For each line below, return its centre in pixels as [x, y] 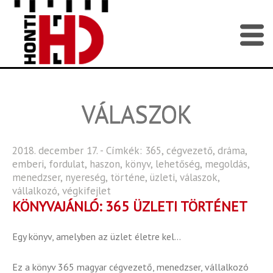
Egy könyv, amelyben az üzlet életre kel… [97, 236]
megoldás [226, 164]
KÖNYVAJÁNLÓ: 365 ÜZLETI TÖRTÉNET [130, 206]
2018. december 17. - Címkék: [79, 151]
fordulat [67, 164]
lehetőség [178, 164]
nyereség [85, 177]
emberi [28, 164]
